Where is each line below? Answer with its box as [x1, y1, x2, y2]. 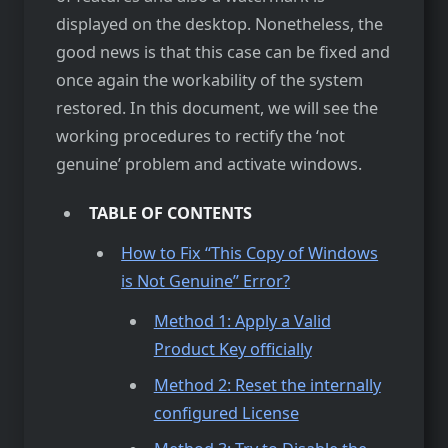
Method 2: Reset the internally [153, 374, 381, 397]
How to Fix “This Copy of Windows [121, 241, 379, 264]
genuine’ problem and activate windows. [56, 153, 362, 176]
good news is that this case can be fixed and [56, 41, 390, 64]
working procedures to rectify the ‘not [56, 125, 345, 148]
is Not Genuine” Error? [121, 269, 291, 292]
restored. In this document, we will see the [56, 97, 378, 120]
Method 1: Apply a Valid [153, 309, 331, 332]
